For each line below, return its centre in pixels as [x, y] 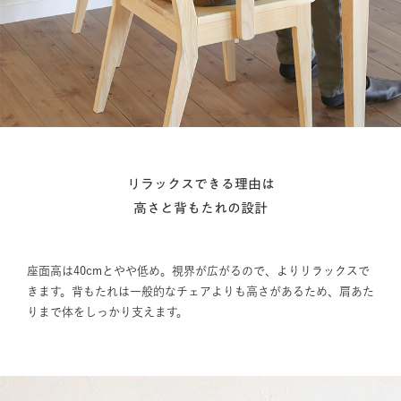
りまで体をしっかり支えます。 [107, 312]
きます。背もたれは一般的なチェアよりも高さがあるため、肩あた [200, 291]
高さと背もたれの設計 [200, 208]
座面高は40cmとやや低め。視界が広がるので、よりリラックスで [198, 271]
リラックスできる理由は [200, 184]
